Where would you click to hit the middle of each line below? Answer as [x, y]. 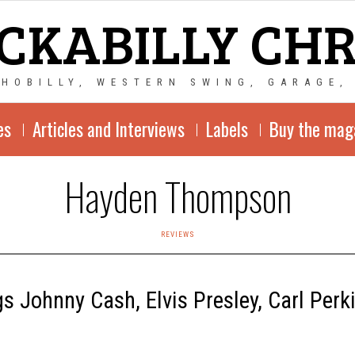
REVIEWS [177, 234]
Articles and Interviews [108, 129]
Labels [227, 129]
